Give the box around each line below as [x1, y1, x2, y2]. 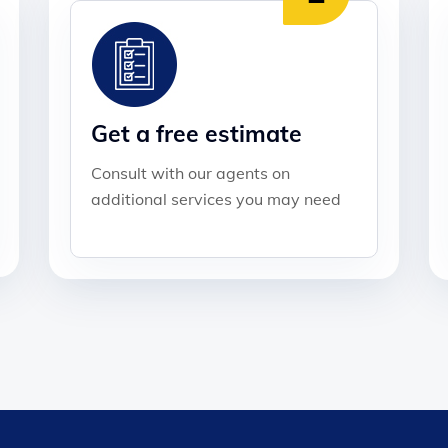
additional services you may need [91, 188, 341, 209]
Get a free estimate [91, 118, 302, 148]
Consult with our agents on [91, 162, 290, 183]
